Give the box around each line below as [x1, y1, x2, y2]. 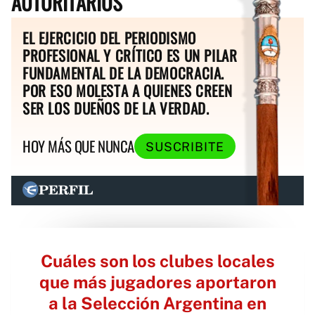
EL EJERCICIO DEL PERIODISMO [22, 27, 196, 49]
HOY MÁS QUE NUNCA [22, 135, 134, 157]
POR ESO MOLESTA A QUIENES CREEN [22, 79, 233, 102]
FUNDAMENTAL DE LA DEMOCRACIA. [22, 62, 225, 84]
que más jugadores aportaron [39, 271, 276, 292]
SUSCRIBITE [145, 139, 224, 154]
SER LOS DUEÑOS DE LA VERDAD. [22, 97, 210, 120]
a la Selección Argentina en [49, 292, 266, 313]
